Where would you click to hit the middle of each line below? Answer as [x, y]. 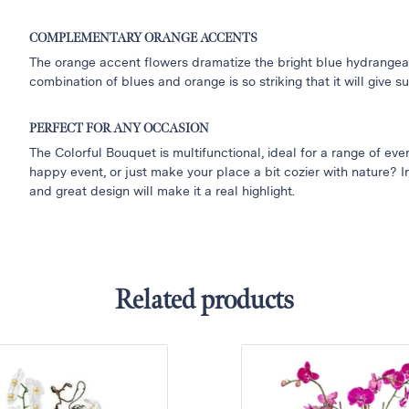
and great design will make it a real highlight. [163, 190]
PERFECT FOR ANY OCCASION [120, 128]
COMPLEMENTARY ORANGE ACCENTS [144, 38]
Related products [204, 300]
